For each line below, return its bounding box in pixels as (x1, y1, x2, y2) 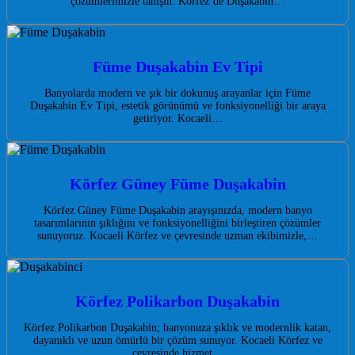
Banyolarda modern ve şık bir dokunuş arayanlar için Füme (44, 87, 311, 100)
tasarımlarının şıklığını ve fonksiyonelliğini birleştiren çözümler (34, 217, 321, 230)
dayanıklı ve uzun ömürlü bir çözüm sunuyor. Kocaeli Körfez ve (32, 334, 323, 347)
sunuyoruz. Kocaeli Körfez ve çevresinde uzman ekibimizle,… (37, 230, 318, 242)
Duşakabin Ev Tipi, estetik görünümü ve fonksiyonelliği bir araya (29, 100, 326, 113)
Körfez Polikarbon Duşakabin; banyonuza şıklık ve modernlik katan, (24, 322, 331, 334)
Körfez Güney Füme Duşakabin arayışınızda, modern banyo (43, 204, 312, 217)
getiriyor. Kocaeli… (132, 113, 223, 125)
